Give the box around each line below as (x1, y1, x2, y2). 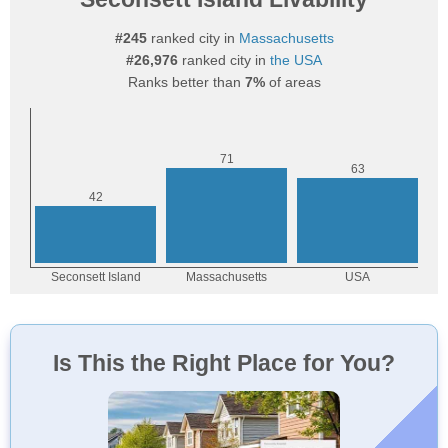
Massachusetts (238, 30, 334, 46)
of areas (264, 74, 321, 90)
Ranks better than (127, 74, 245, 90)
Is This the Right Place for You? (53, 350, 395, 376)
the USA (270, 52, 322, 68)
